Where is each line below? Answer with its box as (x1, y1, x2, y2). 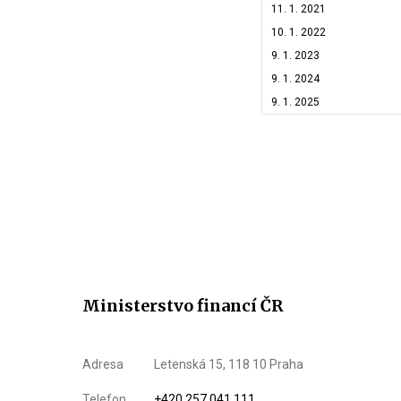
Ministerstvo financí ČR (82, 295, 283, 316)
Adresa (82, 357, 124, 371)
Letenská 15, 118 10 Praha (154, 357, 303, 371)
